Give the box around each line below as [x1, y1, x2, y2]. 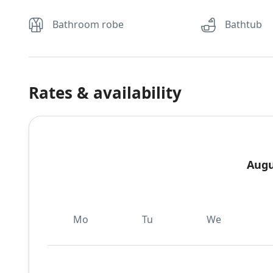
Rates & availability [29, 82, 182, 104]
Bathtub [225, 18, 263, 32]
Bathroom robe [52, 18, 124, 32]
